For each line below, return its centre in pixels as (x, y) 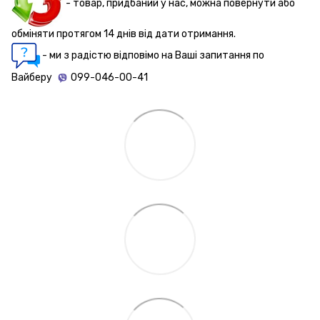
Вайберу (33, 77)
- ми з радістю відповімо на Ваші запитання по (152, 55)
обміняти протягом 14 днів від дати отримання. (124, 34)
